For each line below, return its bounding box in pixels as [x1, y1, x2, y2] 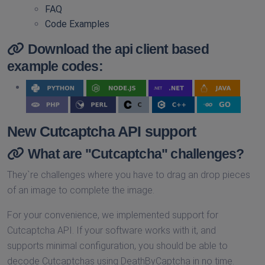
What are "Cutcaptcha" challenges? [28, 146, 244, 162]
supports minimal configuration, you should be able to [7, 240, 228, 252]
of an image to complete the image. [7, 185, 154, 196]
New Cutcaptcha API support [7, 123, 196, 140]
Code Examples [45, 18, 109, 30]
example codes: [7, 59, 103, 75]
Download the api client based [28, 41, 209, 57]
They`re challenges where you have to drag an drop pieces [7, 169, 250, 181]
